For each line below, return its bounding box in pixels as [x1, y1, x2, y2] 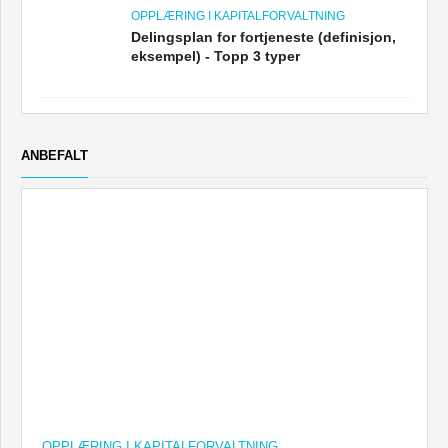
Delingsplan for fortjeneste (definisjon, [131, 29, 396, 46]
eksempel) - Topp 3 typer [131, 48, 300, 65]
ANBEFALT [21, 148, 88, 164]
